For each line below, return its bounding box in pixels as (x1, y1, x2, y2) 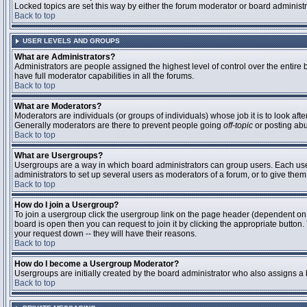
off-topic (223, 121, 253, 130)
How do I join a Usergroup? (14, 200, 119, 210)
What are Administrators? (14, 52, 115, 62)
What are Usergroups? (14, 151, 103, 160)
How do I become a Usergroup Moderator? (14, 259, 179, 269)
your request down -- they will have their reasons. (14, 229, 197, 238)
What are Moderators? (14, 101, 101, 111)
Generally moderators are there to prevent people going (14, 121, 223, 130)
